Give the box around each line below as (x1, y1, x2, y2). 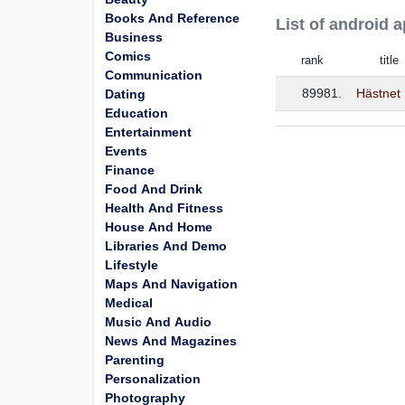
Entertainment (105, 125, 192, 139)
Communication (105, 68, 202, 82)
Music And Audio (105, 315, 212, 329)
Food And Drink (105, 182, 202, 196)
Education (105, 106, 168, 120)
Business (105, 30, 163, 44)
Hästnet (356, 86, 401, 100)
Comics (105, 49, 151, 63)
